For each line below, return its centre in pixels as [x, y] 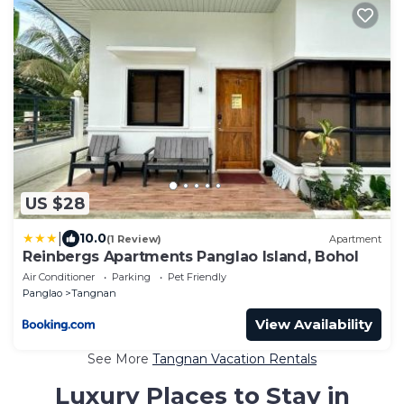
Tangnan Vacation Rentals [234, 359]
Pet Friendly [197, 277]
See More [120, 359]
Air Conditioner [59, 277]
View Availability [314, 325]
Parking [131, 277]
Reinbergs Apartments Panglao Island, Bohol [191, 257]
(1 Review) [134, 239]
